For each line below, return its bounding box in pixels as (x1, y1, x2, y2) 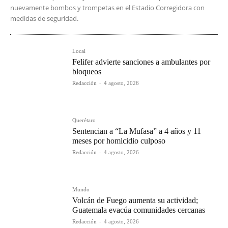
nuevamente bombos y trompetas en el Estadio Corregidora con (10, 3, 205, 13)
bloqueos (72, 67, 102, 76)
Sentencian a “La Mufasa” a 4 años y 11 (72, 127, 202, 136)
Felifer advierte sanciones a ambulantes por (72, 58, 211, 67)
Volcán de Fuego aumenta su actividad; (72, 196, 198, 205)
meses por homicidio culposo (72, 136, 166, 146)
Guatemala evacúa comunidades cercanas (72, 206, 206, 215)
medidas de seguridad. (10, 14, 78, 23)
